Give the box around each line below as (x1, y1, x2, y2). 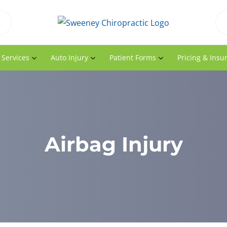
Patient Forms (109, 53, 156, 62)
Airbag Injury (44, 132, 183, 157)
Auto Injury (50, 53, 88, 62)
